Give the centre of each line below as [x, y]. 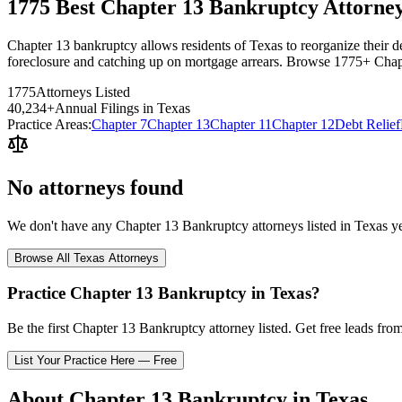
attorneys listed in [301, 225]
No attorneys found [95, 187]
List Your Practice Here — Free [96, 361]
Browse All [44, 258]
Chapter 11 [241, 124]
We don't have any [61, 225]
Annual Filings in [106, 108]
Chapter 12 [303, 124]
